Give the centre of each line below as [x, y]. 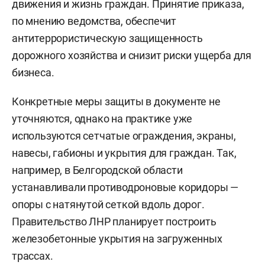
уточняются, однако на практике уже [102, 119]
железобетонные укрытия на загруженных [117, 239]
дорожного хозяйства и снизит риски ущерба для [132, 56]
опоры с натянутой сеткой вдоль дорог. [108, 205]
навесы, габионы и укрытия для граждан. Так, [124, 153]
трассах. [33, 256]
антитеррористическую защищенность [107, 38]
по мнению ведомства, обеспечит [94, 21]
